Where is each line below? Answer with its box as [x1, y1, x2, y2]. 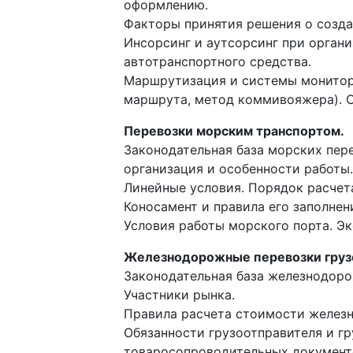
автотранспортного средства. [124, 54, 311, 70]
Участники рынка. [124, 287, 235, 303]
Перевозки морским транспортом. [124, 123, 344, 139]
